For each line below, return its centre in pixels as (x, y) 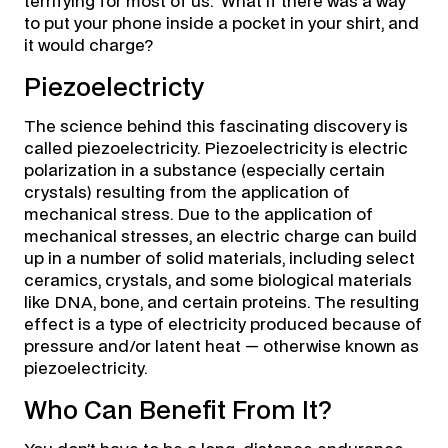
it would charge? (88, 46)
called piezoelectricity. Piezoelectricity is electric (215, 149)
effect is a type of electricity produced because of (222, 325)
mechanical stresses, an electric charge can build (220, 237)
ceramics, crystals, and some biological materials (217, 281)
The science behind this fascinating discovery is (215, 127)
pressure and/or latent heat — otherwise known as (221, 347)
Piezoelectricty (113, 88)
